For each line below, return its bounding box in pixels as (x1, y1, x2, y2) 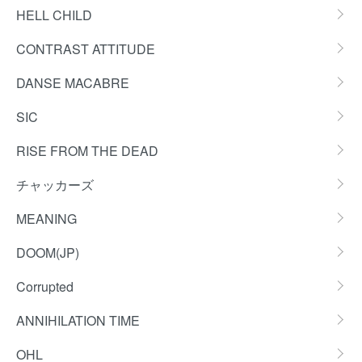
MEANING (16, 209, 77, 228)
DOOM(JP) (16, 243, 79, 262)
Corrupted (16, 277, 74, 296)
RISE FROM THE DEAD (16, 141, 158, 160)
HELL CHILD (16, 6, 92, 24)
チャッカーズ (16, 175, 94, 194)
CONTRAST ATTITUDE (16, 40, 155, 58)
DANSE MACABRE (16, 74, 129, 92)
